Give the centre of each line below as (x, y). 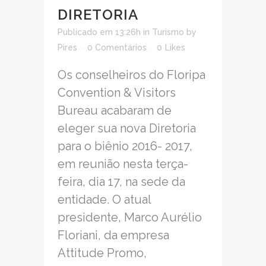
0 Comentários (117, 47)
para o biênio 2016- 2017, (125, 146)
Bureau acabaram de (115, 110)
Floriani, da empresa (113, 235)
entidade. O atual (104, 199)
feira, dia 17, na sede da (121, 182)
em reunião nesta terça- (123, 164)
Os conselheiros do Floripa (132, 75)
